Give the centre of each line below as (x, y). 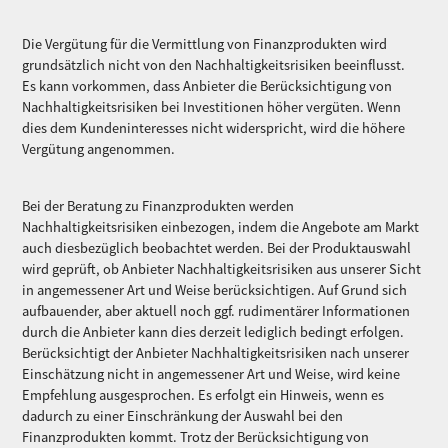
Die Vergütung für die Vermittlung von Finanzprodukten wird (205, 44)
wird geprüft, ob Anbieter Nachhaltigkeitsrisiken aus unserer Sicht (222, 269)
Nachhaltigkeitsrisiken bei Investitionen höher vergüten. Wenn (212, 107)
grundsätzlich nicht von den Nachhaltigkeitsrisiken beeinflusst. (218, 65)
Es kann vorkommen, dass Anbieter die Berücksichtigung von (207, 86)
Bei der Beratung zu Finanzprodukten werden (158, 206)
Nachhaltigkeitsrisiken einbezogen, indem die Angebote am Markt (221, 227)
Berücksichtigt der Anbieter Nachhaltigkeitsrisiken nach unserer (216, 353)
